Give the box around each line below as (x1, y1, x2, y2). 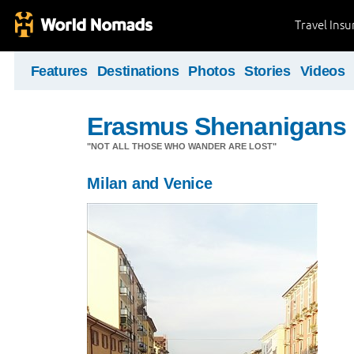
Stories (244, 63, 291, 79)
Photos (188, 63, 235, 79)
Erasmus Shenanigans (87, 112, 346, 141)
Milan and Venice (87, 175, 213, 192)
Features (30, 63, 88, 79)
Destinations (96, 63, 179, 79)
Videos (299, 63, 345, 79)
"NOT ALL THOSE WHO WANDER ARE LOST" (87, 141, 277, 151)
